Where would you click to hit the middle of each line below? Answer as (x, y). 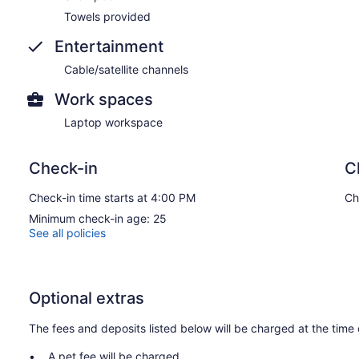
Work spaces (104, 99)
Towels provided (107, 16)
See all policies (67, 232)
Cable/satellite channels (126, 69)
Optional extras (87, 298)
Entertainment (109, 46)
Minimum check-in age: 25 (98, 218)
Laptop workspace (113, 122)
